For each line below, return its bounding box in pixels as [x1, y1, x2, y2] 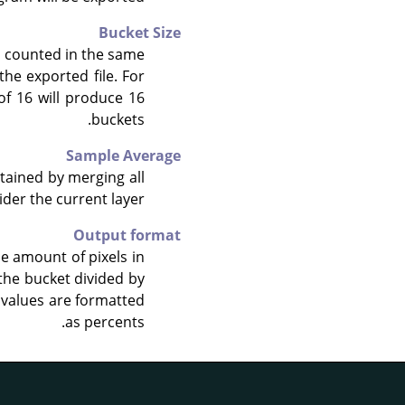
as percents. [65, 311, 145, 332]
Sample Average [66, 145, 181, 165]
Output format [73, 224, 181, 245]
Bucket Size [99, 22, 181, 42]
